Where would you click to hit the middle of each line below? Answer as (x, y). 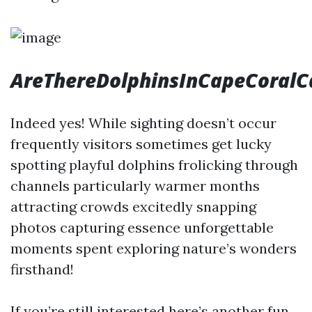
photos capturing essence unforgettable (142, 227)
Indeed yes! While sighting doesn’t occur (143, 123)
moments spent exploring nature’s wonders (154, 248)
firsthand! (42, 269)
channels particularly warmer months (135, 186)
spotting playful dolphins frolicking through (154, 165)
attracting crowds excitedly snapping (133, 206)
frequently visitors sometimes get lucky (141, 144)
